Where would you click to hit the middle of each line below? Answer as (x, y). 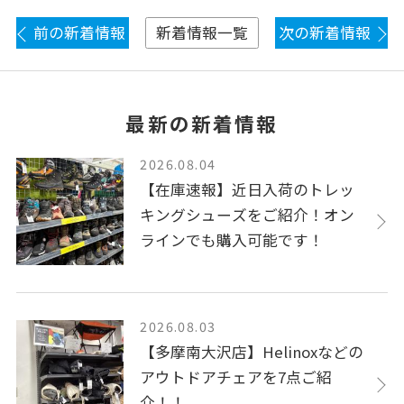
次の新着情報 (325, 32)
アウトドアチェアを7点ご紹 (236, 377)
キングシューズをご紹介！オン (248, 214)
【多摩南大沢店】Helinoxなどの (252, 352)
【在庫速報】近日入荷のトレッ (248, 189)
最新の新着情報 (202, 124)
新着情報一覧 (202, 33)
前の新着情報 (79, 32)
